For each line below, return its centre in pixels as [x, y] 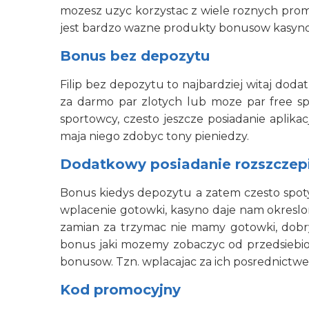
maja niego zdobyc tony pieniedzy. [154, 136]
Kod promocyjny [120, 290]
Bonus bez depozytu [135, 56]
